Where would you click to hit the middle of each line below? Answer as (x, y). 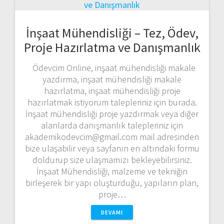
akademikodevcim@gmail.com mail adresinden (112, 136)
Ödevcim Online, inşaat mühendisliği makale (112, 67)
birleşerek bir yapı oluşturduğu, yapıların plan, (112, 182)
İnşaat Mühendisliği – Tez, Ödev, (112, 32)
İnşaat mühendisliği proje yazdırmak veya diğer (112, 113)
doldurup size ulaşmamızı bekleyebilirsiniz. (112, 159)
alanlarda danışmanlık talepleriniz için (112, 125)
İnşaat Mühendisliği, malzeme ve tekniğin (112, 171)
